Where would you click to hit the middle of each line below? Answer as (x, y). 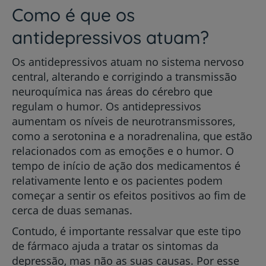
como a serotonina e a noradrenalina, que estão (132, 136)
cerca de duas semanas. (72, 210)
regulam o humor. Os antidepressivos (107, 106)
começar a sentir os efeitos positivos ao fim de (129, 195)
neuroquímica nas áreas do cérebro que (112, 91)
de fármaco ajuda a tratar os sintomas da (115, 246)
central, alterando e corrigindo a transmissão (124, 77)
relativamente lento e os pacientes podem (117, 180)
